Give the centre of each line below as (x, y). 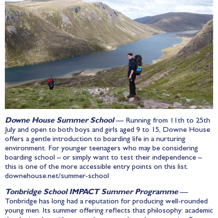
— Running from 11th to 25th (162, 121)
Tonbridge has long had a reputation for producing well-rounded (106, 202)
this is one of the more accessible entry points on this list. (97, 167)
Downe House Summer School (59, 121)
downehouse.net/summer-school (57, 177)
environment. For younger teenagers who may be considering (101, 149)
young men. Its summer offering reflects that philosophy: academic (109, 211)
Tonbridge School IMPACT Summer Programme (91, 193)
